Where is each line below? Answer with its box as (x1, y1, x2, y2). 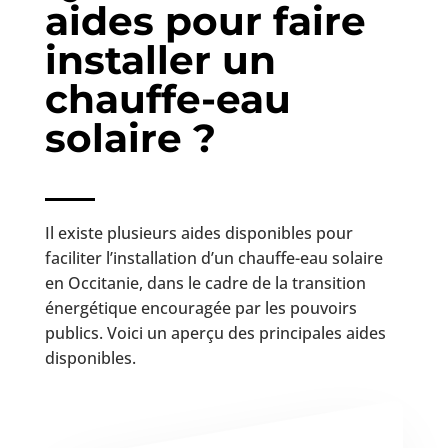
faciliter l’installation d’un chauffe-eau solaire (44, 246, 383, 269)
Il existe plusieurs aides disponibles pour (44, 221, 353, 244)
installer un (44, 35, 276, 84)
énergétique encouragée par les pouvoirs (44, 296, 357, 319)
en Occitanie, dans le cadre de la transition (44, 271, 366, 294)
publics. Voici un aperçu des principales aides (44, 321, 386, 344)
